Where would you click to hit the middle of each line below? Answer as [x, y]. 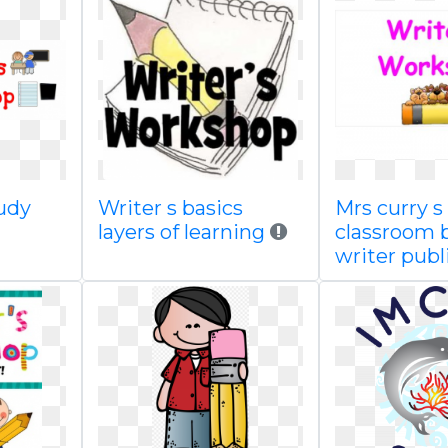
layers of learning [181, 232]
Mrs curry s [389, 208]
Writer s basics [170, 208]
